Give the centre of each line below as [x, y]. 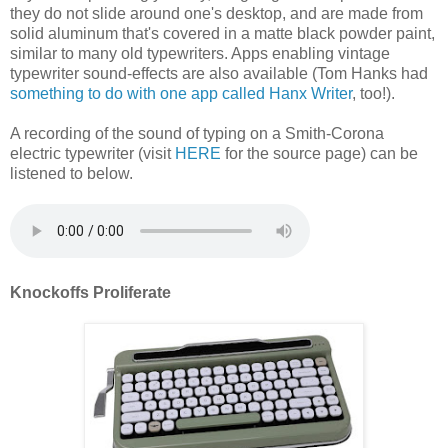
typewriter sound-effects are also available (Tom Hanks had [219, 73]
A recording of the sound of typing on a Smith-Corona [197, 133]
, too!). [373, 93]
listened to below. [71, 173]
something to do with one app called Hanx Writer [181, 93]
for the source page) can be [319, 153]
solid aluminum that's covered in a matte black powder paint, [222, 33]
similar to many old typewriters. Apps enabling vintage [200, 53]
